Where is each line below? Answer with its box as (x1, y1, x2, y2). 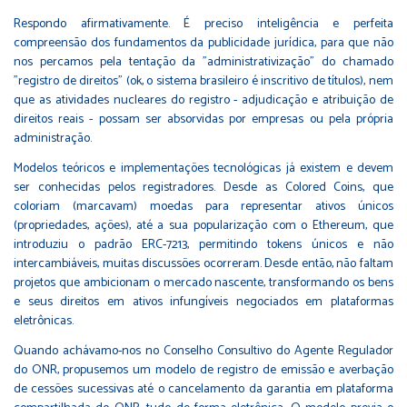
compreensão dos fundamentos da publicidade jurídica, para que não (14, 32, 393, 54)
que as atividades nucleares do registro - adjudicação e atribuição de (14, 89, 393, 111)
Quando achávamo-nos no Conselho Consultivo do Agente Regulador (14, 340, 393, 362)
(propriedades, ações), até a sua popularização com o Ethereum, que (14, 214, 393, 236)
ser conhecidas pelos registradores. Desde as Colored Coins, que (14, 176, 393, 198)
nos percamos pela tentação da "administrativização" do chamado (14, 51, 393, 73)
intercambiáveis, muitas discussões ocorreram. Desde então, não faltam (14, 253, 393, 274)
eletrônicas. (14, 310, 74, 332)
